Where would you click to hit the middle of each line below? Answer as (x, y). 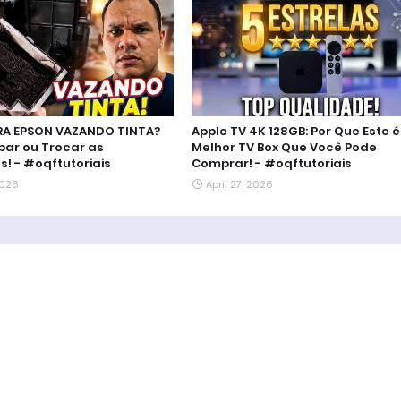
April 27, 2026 (239, 184)
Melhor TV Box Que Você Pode (284, 147)
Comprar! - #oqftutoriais (271, 163)
